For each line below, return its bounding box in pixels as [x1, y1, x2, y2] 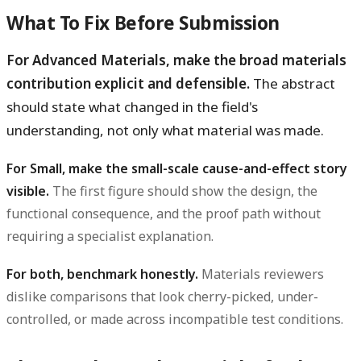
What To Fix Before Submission [6, 10, 280, 35]
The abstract [250, 73, 335, 93]
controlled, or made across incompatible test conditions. [6, 310, 343, 329]
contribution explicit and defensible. [6, 73, 250, 93]
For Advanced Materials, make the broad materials [6, 50, 346, 69]
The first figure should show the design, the [49, 181, 317, 200]
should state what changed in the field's [6, 97, 258, 116]
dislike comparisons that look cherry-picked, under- [6, 288, 318, 306]
